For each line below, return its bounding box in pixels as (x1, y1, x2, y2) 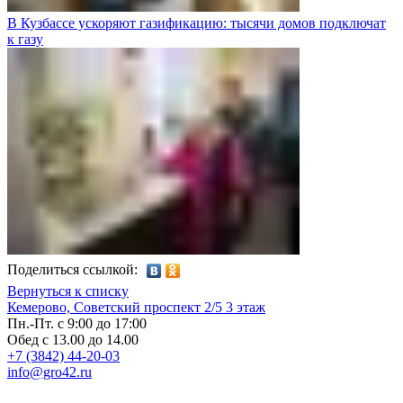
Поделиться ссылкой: (7, 262, 138, 278)
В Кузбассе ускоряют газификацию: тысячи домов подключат (7, 15, 386, 31)
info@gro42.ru (7, 364, 92, 381)
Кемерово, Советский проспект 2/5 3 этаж (7, 300, 265, 316)
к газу (7, 31, 43, 48)
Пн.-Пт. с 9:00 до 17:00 (7, 316, 147, 332)
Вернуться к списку (7, 283, 129, 300)
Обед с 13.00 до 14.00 (7, 332, 139, 348)
